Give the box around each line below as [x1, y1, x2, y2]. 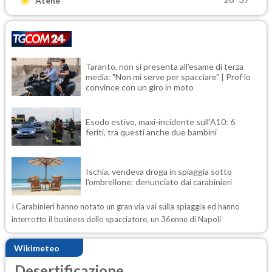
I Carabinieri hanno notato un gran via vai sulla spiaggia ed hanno [12, 202, 240, 212]
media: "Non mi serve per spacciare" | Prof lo [86, 72, 251, 83]
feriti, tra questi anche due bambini [86, 126, 217, 137]
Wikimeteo [14, 242, 59, 253]
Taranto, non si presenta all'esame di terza [86, 61, 243, 72]
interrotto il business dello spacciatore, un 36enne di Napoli [12, 214, 221, 225]
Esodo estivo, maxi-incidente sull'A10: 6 [86, 116, 235, 127]
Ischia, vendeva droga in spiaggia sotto [86, 166, 232, 177]
